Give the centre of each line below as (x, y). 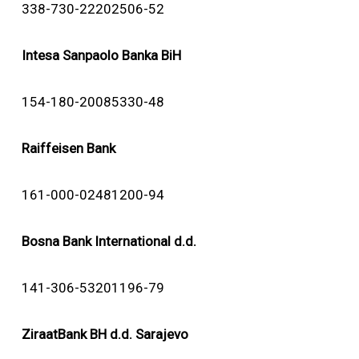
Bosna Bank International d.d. (109, 241)
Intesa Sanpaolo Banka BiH (101, 55)
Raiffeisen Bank (68, 148)
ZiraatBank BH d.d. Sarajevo (105, 334)
